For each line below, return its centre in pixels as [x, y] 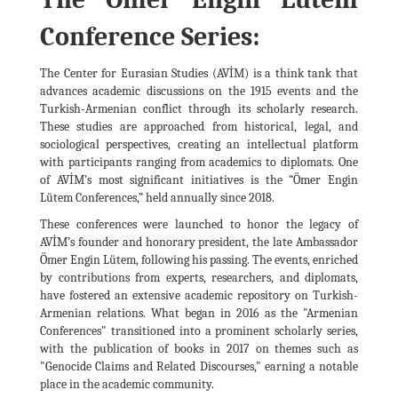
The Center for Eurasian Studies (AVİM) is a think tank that [199, 73]
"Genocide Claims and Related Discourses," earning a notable [199, 366]
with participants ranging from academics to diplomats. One [199, 162]
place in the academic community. [127, 384]
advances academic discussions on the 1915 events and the [199, 91]
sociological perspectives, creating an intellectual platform [199, 144]
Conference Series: [150, 37]
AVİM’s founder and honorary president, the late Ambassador [199, 242]
